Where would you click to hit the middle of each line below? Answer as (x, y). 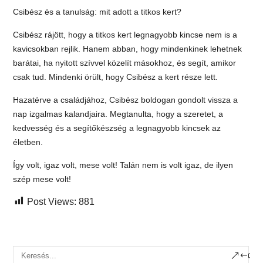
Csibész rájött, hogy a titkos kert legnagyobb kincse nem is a (125, 34)
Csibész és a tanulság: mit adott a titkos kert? (97, 11)
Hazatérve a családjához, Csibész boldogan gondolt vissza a (126, 100)
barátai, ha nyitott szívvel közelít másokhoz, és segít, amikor (125, 63)
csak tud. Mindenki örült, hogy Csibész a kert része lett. (116, 77)
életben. (28, 142)
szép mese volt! (42, 179)
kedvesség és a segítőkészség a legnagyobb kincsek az (117, 128)
